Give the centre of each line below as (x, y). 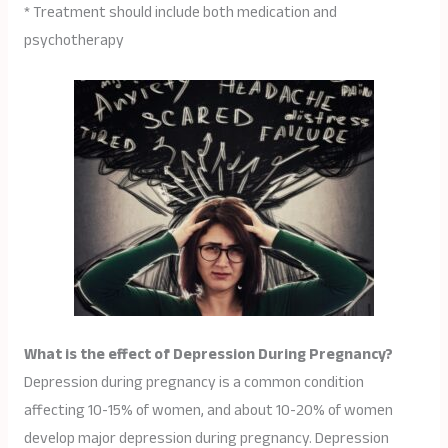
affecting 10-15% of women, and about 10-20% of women (208, 411)
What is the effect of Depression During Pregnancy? (208, 355)
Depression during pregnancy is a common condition (193, 383)
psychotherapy (73, 41)
